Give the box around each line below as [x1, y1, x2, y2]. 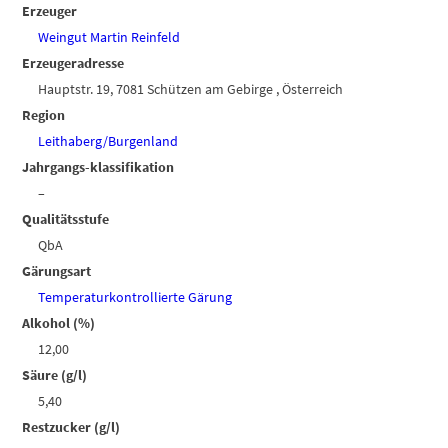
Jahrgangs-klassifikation [22, 158, 175, 177]
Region [22, 106, 66, 125]
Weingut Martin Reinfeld [38, 28, 181, 47]
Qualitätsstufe [22, 210, 110, 229]
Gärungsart [22, 262, 92, 281]
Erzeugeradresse [22, 54, 125, 73]
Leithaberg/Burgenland [38, 132, 179, 151]
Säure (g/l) [22, 366, 88, 385]
